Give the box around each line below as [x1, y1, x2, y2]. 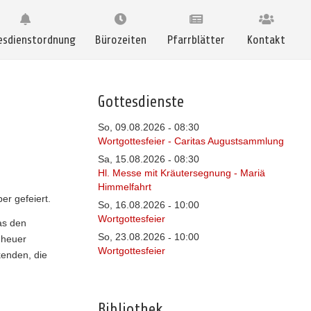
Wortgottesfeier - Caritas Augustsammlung [97, 135, 284, 146]
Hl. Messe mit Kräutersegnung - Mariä [97, 167, 265, 178]
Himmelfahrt [97, 181, 151, 192]
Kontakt [247, 33, 285, 47]
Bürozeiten [94, 33, 146, 47]
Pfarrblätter [167, 33, 225, 47]
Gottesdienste [97, 93, 184, 111]
